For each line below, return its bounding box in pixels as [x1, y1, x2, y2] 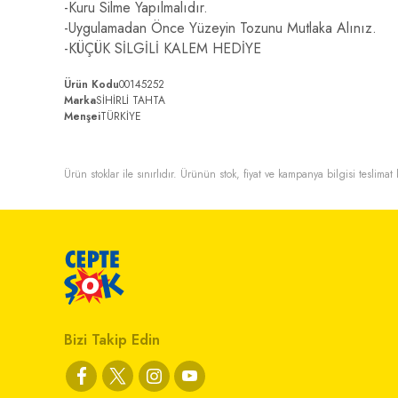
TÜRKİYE [100, 108, 141, 124]
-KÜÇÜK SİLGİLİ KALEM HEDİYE [64, 38, 261, 59]
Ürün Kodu [64, 76, 119, 92]
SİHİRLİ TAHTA [96, 92, 165, 108]
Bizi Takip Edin [64, 330, 160, 350]
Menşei [64, 108, 100, 124]
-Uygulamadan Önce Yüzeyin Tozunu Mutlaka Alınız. [64, 18, 377, 38]
